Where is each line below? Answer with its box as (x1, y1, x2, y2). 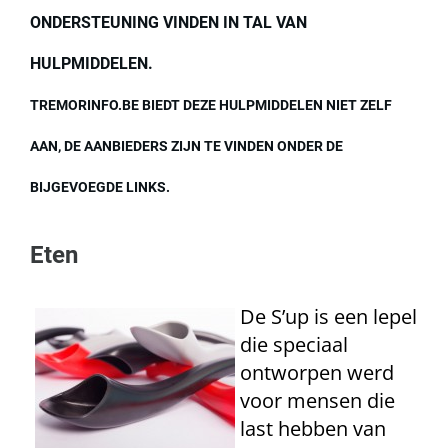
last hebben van (240, 415, 386, 442)
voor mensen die (240, 387, 395, 414)
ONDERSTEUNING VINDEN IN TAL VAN (30, 13, 307, 32)
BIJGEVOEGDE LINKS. (30, 179, 170, 195)
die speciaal (240, 331, 348, 358)
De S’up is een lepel (240, 303, 417, 330)
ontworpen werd (240, 359, 394, 386)
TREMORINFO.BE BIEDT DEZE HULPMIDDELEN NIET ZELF (30, 97, 392, 113)
